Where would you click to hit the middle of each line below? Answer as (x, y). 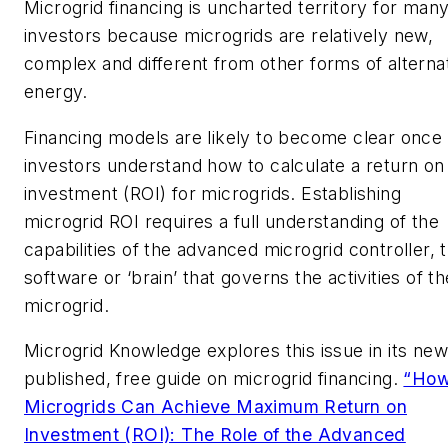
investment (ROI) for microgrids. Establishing (212, 193)
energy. (56, 92)
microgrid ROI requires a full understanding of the (231, 221)
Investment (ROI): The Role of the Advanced (215, 435)
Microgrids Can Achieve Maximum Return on (215, 407)
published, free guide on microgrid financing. (214, 379)
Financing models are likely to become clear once (233, 137)
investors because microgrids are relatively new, (229, 36)
